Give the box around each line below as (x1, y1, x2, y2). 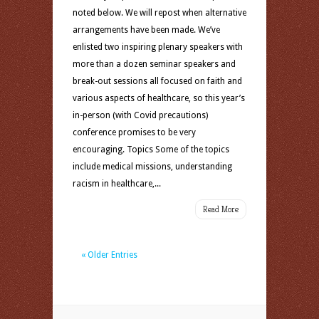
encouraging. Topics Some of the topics (73, 145, 229, 155)
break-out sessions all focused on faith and (73, 76, 242, 86)
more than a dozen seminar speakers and (73, 59, 236, 69)
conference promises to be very (73, 127, 196, 137)
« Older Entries (81, 250, 137, 260)
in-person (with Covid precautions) (73, 110, 208, 120)
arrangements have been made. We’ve (73, 25, 220, 35)
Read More (203, 204, 239, 214)
